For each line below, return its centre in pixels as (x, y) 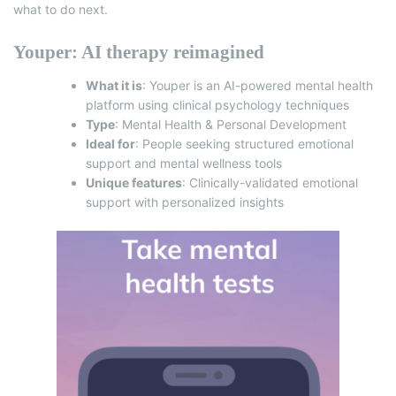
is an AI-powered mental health (282, 85)
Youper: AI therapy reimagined (139, 52)
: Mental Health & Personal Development (231, 124)
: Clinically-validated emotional (270, 182)
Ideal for (110, 143)
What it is (114, 85)
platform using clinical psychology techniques (217, 104)
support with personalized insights (185, 202)
